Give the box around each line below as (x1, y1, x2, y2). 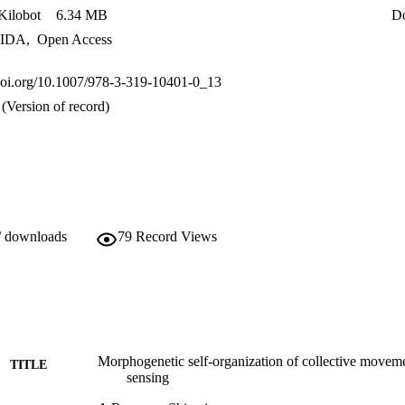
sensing (127, 370, 169, 386)
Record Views (136, 229, 217, 245)
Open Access (33, 32, 112, 48)
